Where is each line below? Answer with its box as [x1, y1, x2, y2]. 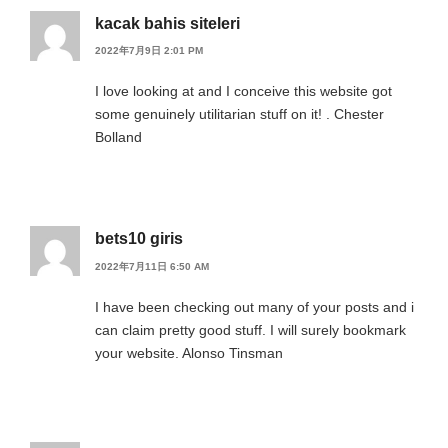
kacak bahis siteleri [95, 14, 240, 32]
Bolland [95, 129, 142, 146]
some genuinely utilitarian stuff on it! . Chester [95, 106, 384, 123]
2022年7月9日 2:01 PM [95, 45, 203, 57]
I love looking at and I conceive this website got [95, 83, 392, 100]
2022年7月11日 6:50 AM [95, 260, 209, 272]
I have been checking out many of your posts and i [95, 298, 414, 315]
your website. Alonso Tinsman [95, 344, 283, 361]
